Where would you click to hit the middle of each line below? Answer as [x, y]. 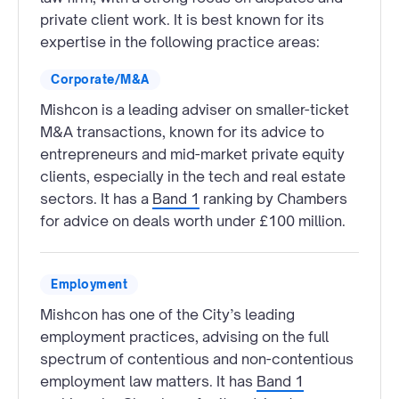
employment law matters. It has [148, 381]
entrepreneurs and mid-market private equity [192, 154]
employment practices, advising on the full [184, 336]
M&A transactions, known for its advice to [182, 131]
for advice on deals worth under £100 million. [193, 220]
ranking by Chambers [273, 198]
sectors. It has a [96, 198]
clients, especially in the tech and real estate [193, 176]
